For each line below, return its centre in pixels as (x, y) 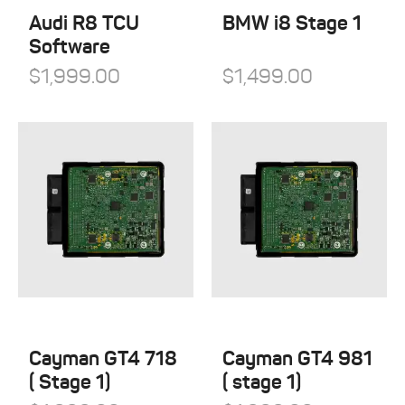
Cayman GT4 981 (297, 358)
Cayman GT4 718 (103, 358)
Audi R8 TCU (84, 23)
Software (70, 47)
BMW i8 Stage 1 (292, 23)
